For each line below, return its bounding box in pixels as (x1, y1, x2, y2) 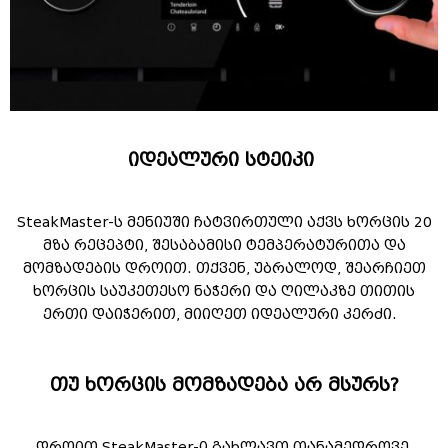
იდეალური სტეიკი (128, 149, 320, 172)
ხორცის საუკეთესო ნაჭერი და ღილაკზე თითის (33, 283, 415, 301)
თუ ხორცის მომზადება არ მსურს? (49, 374, 399, 397)
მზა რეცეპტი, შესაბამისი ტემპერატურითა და (42, 237, 406, 255)
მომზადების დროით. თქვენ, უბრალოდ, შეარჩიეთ (22, 260, 426, 278)
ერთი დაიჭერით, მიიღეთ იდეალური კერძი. (42, 306, 406, 324)
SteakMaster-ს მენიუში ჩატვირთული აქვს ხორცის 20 (16, 214, 432, 232)
